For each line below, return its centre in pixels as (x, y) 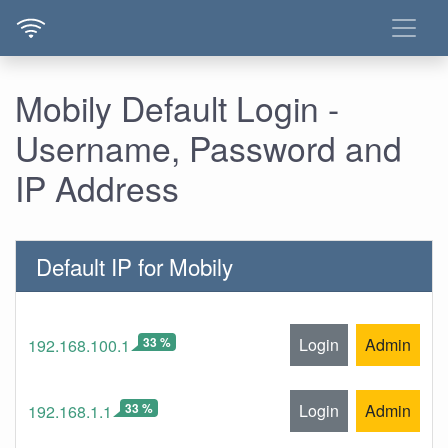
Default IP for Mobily (134, 266)
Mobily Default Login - (177, 107)
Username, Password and (208, 147)
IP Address (97, 187)
